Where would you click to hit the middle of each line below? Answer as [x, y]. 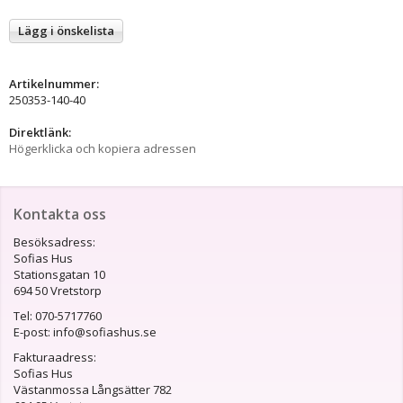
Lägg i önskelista [66, 30]
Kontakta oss [60, 214]
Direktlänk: [40, 132]
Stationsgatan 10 [59, 274]
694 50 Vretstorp [58, 290]
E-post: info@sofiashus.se [85, 331]
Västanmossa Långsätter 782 [93, 389]
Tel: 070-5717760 [59, 315]
